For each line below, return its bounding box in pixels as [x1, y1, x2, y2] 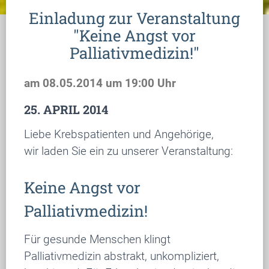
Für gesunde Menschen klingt [24, 232, 171, 246]
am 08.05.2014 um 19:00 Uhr [24, 76, 176, 90]
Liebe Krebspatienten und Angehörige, [24, 127, 214, 141]
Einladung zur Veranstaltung [29, 8, 240, 28]
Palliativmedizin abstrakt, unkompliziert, [24, 249, 219, 263]
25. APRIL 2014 [24, 101, 108, 117]
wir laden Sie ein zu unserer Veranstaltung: [24, 144, 233, 158]
